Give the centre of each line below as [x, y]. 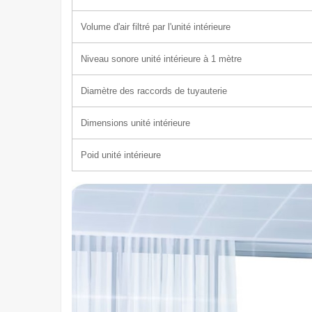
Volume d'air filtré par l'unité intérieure [156, 26]
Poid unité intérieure [121, 155]
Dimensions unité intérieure [135, 123]
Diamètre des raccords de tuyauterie [154, 91]
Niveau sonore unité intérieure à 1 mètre [161, 58]
